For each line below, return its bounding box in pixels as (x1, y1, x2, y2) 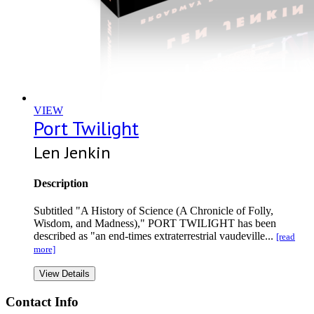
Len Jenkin (34, 141, 111, 163)
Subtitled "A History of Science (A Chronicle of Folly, (34, 205, 273, 217)
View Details (39, 268, 90, 280)
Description (34, 177, 88, 189)
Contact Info (6, 294, 78, 309)
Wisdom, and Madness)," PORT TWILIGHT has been (34, 217, 276, 230)
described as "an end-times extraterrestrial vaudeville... (34, 230, 276, 243)
